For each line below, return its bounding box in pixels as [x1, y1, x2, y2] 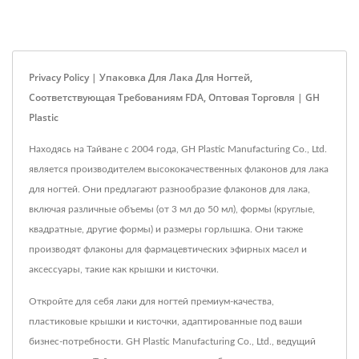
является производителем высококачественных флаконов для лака [29, 164, 329, 174]
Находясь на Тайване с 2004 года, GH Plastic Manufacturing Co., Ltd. [29, 144, 327, 154]
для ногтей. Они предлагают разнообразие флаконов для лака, [29, 184, 310, 194]
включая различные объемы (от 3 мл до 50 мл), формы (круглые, [29, 204, 315, 214]
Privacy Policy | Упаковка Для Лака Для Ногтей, [29, 71, 252, 84]
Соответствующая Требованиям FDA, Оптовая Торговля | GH [29, 91, 320, 104]
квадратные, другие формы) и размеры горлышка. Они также [29, 224, 303, 234]
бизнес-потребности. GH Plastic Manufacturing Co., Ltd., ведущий [29, 337, 316, 346]
